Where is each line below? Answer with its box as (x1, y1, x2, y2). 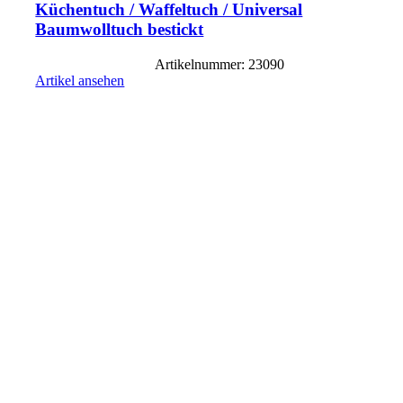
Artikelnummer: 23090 (155, 56, 284, 72)
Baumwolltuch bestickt (35, 20, 204, 40)
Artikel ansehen (35, 72, 125, 88)
